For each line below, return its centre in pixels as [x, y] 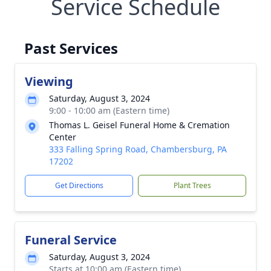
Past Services [71, 48]
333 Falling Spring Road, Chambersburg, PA [138, 149]
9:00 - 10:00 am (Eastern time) [109, 110]
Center [63, 137]
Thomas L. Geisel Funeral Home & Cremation [139, 125]
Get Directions [79, 185]
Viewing [49, 81]
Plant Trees [192, 185]
